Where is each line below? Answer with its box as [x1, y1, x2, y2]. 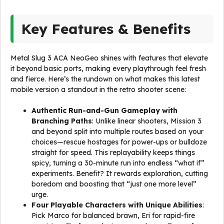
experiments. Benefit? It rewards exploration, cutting [31, 169, 208, 178]
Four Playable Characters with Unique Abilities [31, 200, 202, 209]
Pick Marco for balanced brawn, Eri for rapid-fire [31, 211, 195, 220]
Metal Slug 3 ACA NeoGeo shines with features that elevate [10, 53, 208, 62]
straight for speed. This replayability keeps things [31, 148, 195, 157]
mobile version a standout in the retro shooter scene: [10, 85, 186, 94]
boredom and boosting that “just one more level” [31, 179, 196, 188]
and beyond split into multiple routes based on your [31, 127, 203, 136]
